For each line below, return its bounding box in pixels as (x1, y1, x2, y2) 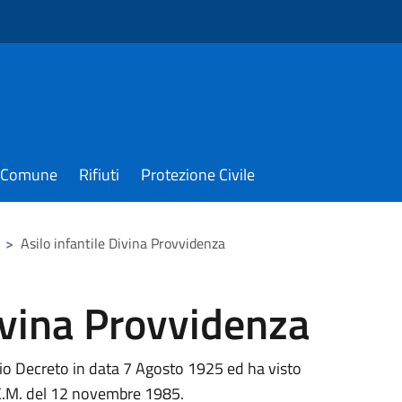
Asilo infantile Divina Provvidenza (21, 232, 225, 254)
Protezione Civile (141, 162, 255, 187)
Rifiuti (79, 162, 119, 187)
